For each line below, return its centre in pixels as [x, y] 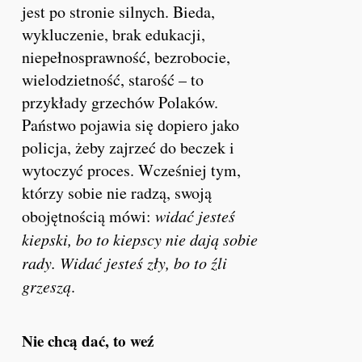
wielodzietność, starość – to [113, 79]
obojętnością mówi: [89, 216]
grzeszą [47, 286]
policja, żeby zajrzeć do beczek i [128, 147]
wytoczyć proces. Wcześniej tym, [132, 170]
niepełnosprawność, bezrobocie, [126, 57]
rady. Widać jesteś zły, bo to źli [125, 262]
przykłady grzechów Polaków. [120, 102]
